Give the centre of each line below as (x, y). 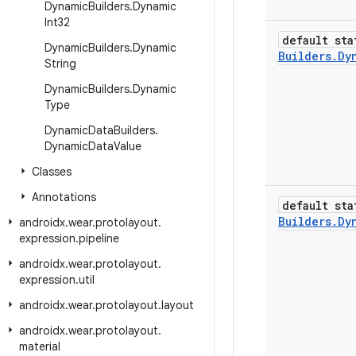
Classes (52, 172)
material (40, 346)
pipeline (99, 238)
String (60, 64)
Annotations (64, 197)
